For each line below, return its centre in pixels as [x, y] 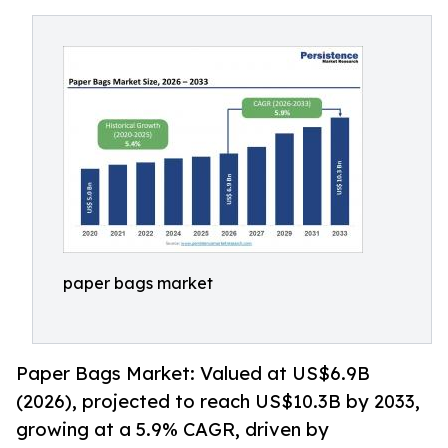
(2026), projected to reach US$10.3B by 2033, [218, 401]
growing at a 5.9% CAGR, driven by [172, 429]
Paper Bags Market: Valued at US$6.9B [193, 373]
